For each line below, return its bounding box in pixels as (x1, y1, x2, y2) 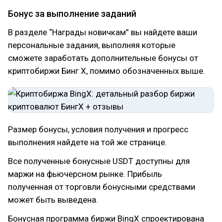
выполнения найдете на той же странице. (8, 137, 167, 147)
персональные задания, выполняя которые (8, 40, 175, 50)
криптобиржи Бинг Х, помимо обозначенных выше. (8, 65, 205, 76)
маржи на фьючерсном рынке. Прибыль (8, 168, 162, 179)
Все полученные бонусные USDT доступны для (8, 156, 190, 166)
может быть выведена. (8, 194, 98, 205)
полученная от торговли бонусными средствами (8, 181, 195, 192)
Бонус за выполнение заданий (8, 8, 136, 19)
